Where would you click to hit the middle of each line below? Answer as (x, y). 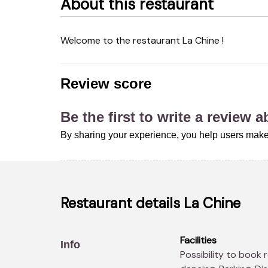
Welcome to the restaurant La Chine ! (146, 41)
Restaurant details (122, 203)
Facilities (198, 240)
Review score (106, 84)
